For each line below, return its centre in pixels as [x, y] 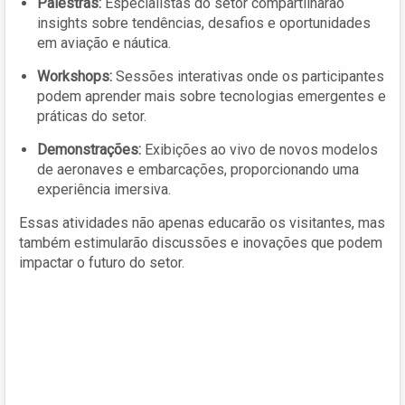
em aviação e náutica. [104, 42]
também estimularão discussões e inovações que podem [201, 242]
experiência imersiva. [104, 189]
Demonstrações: [89, 149]
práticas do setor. [92, 116]
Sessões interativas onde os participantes [248, 76]
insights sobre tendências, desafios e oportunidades [204, 23]
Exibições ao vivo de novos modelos [259, 149]
